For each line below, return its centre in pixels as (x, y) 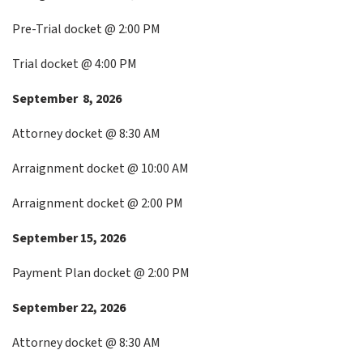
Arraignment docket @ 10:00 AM (100, 169)
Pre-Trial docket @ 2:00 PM (86, 29)
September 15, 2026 (69, 238)
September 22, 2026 (69, 308)
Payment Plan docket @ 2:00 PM (101, 273)
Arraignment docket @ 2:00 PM (98, 203)
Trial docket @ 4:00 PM (75, 64)
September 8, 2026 (67, 99)
